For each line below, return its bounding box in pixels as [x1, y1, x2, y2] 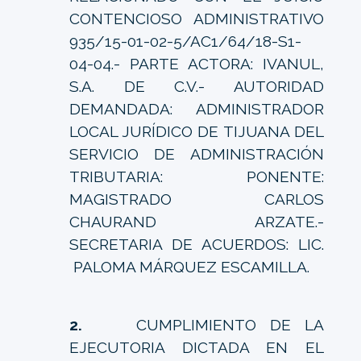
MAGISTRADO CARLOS [68, 189, 325, 208]
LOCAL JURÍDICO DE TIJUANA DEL [68, 122, 325, 140]
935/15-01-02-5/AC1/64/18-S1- [68, 31, 301, 50]
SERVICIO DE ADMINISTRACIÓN [68, 144, 325, 163]
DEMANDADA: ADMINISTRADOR [68, 99, 325, 118]
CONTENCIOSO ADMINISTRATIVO [68, 9, 325, 27]
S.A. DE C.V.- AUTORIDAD [68, 77, 325, 95]
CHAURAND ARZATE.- [68, 212, 325, 230]
